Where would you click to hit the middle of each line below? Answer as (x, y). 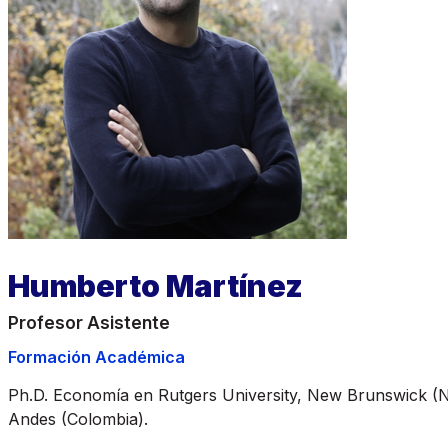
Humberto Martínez (155, 285)
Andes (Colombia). (78, 418)
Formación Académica (96, 356)
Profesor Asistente (89, 322)
